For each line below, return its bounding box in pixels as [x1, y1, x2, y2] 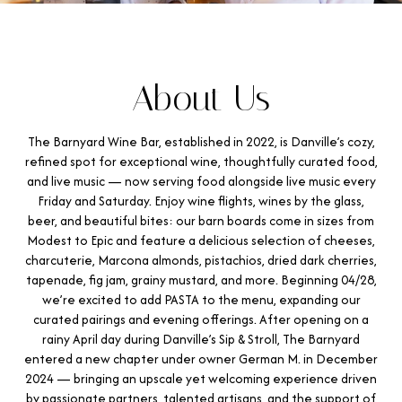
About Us [132, 77, 270, 119]
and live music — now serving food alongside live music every [26, 171, 376, 190]
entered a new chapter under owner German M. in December [24, 349, 378, 368]
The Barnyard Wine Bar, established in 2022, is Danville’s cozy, [27, 132, 375, 151]
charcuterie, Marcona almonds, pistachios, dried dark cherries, [25, 250, 377, 269]
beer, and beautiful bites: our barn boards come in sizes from [28, 211, 374, 230]
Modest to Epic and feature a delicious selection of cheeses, [27, 231, 375, 249]
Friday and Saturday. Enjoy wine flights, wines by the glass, [38, 191, 364, 210]
